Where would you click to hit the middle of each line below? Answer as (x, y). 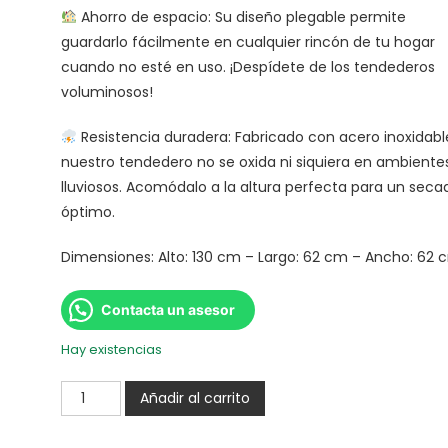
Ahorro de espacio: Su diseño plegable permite (241, 16)
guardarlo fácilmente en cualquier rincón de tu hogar (247, 41)
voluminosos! (106, 91)
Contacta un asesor (167, 309)
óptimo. (87, 211)
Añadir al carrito (194, 397)
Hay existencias (111, 349)
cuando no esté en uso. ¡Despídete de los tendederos (247, 66)
